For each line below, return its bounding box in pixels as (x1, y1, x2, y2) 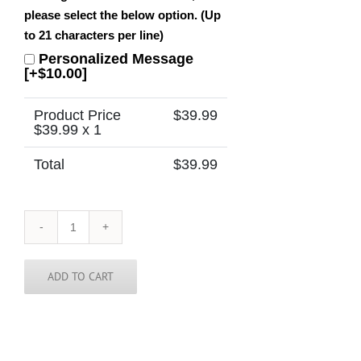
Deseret (72, 225, 123, 242)
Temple (72, 268, 119, 285)
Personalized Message (39, 50, 193, 67)
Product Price (34, 106, 121, 123)
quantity (72, 297, 123, 314)
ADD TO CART (48, 268, 114, 284)
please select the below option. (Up (24, 7, 221, 22)
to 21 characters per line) (24, 27, 164, 42)
